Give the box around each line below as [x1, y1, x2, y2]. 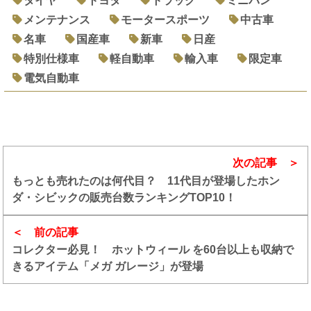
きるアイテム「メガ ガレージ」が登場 [12, 260, 204, 273]
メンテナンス [24, 13, 91, 26]
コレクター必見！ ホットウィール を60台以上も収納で [12, 244, 294, 256]
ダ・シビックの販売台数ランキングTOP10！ [12, 191, 237, 203]
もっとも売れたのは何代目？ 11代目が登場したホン [12, 174, 280, 187]
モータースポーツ [121, 13, 210, 26]
